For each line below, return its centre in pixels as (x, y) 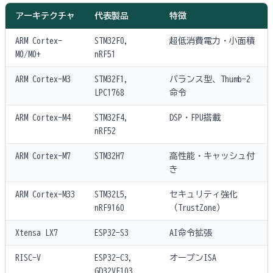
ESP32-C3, (114, 257)
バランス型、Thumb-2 (210, 79)
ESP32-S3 (112, 232)
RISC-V (28, 257)
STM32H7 (109, 156)
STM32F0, (112, 41)
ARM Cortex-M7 (43, 156)
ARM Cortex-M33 (45, 194)
